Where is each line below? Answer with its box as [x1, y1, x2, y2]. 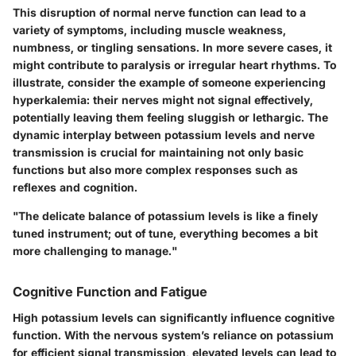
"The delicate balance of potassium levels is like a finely [13, 209, 318, 223]
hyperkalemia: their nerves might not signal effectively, [13, 93, 313, 107]
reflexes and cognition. [13, 180, 137, 195]
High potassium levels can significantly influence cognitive [13, 310, 335, 324]
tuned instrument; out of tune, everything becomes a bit [13, 226, 318, 241]
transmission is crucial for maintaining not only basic [13, 145, 304, 160]
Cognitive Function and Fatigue [13, 284, 207, 300]
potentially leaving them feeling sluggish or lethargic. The [13, 110, 328, 125]
